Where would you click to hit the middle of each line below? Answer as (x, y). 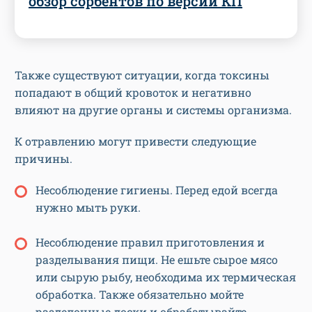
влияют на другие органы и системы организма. (153, 110)
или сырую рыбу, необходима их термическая (166, 277)
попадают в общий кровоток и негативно (133, 93)
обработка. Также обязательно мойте (140, 295)
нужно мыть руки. (88, 208)
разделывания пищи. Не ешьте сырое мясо (157, 260)
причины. (44, 159)
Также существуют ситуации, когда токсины (142, 75)
